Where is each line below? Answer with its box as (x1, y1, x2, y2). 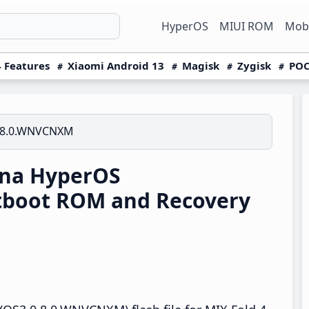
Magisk (182, 59, 219, 72)
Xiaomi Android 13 (68, 59, 164, 72)
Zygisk (237, 59, 271, 72)
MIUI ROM (219, 19, 274, 34)
